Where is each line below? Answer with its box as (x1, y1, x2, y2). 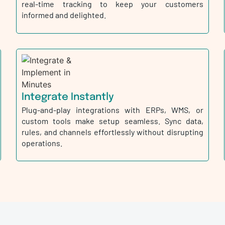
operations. (22, 138, 63, 148)
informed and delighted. (22, 10, 106, 20)
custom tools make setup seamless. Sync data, (22, 116, 203, 126)
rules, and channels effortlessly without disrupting (22, 127, 203, 137)
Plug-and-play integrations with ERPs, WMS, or (22, 104, 203, 115)
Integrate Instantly (22, 91, 115, 102)
